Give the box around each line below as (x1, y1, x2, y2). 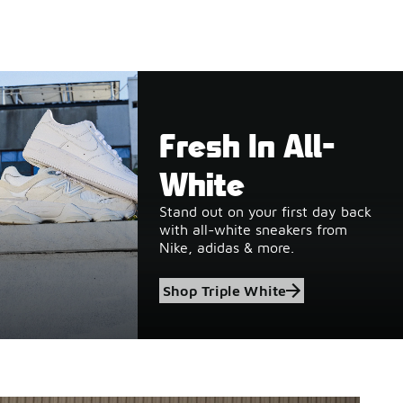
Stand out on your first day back (158, 202, 372, 219)
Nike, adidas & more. (158, 238, 294, 255)
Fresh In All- (158, 124, 336, 164)
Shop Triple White (162, 282, 287, 299)
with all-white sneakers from (158, 220, 347, 237)
